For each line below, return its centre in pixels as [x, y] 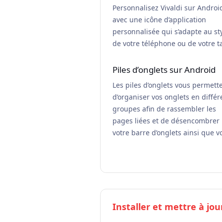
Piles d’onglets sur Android [164, 70]
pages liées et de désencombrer [166, 121]
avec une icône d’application [159, 20]
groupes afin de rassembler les [164, 109]
